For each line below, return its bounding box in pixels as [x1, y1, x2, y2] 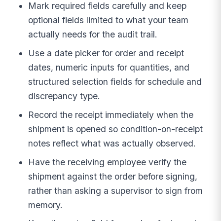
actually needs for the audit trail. [28, 29, 158, 40]
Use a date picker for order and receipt [28, 48, 184, 59]
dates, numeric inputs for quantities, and [28, 62, 190, 73]
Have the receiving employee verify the [28, 156, 187, 167]
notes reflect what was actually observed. [28, 138, 196, 148]
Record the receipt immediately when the [28, 109, 194, 120]
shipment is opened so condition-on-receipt [28, 123, 203, 134]
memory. [28, 199, 63, 210]
